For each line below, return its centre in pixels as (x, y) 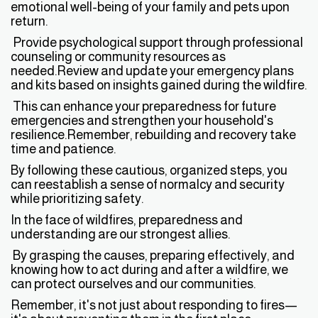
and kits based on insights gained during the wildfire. (159, 85)
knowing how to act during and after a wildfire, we (149, 270)
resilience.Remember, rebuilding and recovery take (153, 135)
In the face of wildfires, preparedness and (127, 220)
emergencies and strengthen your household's (142, 121)
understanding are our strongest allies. (120, 234)
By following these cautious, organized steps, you (149, 170)
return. (29, 21)
